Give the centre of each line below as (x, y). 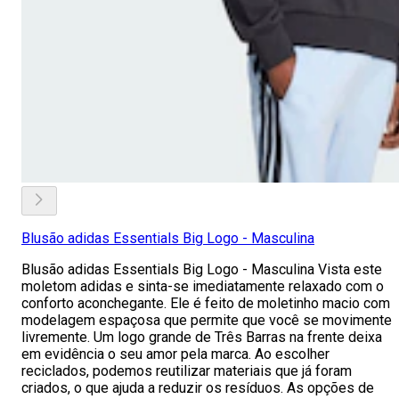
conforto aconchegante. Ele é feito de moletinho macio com (206, 303)
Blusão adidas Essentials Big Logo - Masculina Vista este (202, 269)
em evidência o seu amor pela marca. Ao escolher (175, 354)
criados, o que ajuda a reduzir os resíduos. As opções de (198, 388)
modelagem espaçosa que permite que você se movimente (207, 320)
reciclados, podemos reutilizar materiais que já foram (187, 371)
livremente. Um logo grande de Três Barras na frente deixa (202, 337)
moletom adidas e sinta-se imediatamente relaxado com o (203, 286)
